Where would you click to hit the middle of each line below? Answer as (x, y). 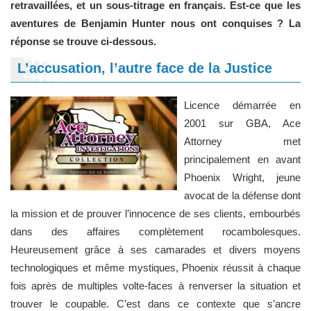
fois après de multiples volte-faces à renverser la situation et (155, 286)
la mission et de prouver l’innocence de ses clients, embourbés (155, 213)
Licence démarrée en (242, 105)
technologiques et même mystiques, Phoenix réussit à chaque (155, 268)
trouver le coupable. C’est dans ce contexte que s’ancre (155, 304)
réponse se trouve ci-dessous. (83, 41)
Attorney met (242, 141)
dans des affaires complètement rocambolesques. (155, 232)
